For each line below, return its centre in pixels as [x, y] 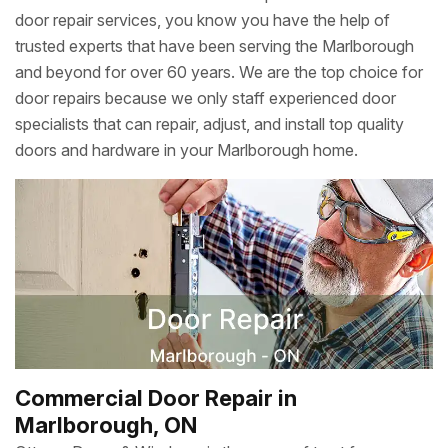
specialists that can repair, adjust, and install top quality [209, 124]
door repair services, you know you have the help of [202, 20]
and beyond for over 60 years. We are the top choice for [219, 72]
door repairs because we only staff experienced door [205, 98]
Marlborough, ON [106, 425]
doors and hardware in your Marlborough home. [186, 150]
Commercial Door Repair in [156, 398]
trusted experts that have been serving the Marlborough [214, 46]
